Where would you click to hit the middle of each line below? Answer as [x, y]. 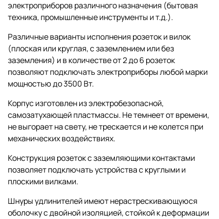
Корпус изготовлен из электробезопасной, [86, 103]
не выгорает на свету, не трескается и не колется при [106, 126]
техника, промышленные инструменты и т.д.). [90, 17]
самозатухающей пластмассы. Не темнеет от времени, [109, 115]
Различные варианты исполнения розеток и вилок [99, 36]
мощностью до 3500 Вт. [51, 83]
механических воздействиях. [62, 138]
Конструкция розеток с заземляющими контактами [101, 158]
